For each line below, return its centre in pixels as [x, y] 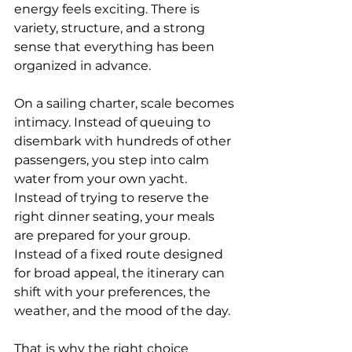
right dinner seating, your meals [116, 216]
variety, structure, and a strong [111, 28]
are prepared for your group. [104, 235]
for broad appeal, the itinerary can [121, 273]
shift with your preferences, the [114, 292]
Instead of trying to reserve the [113, 198]
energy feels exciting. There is [108, 9]
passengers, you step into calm [113, 160]
